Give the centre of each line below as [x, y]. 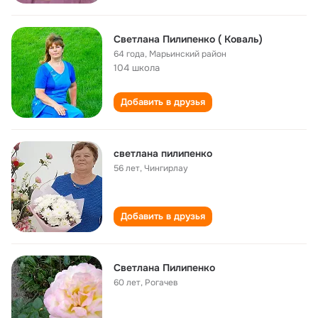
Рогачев [161, 283]
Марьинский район [188, 54]
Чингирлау [166, 168]
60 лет [127, 283]
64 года [129, 54]
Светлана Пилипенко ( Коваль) [188, 39]
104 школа [137, 68]
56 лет [127, 168]
